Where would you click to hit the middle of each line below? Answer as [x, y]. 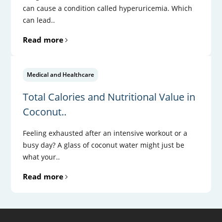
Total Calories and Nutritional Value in [109, 97]
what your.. [42, 157]
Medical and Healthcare [61, 74]
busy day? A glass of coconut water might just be [104, 145]
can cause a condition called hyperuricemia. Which [108, 8]
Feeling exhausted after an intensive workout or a [105, 133]
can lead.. [39, 20]
